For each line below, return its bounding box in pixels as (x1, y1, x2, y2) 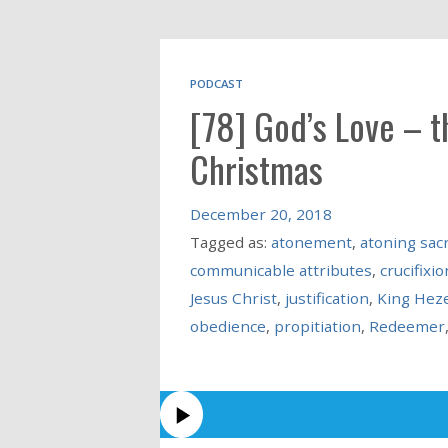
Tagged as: (189, 231, 271, 252)
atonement (270, 231, 352, 252)
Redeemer (368, 315, 445, 336)
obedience (189, 315, 266, 336)
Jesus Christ (189, 287, 277, 308)
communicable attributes (189, 259, 372, 280)
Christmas (189, 141, 323, 195)
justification (284, 287, 369, 308)
